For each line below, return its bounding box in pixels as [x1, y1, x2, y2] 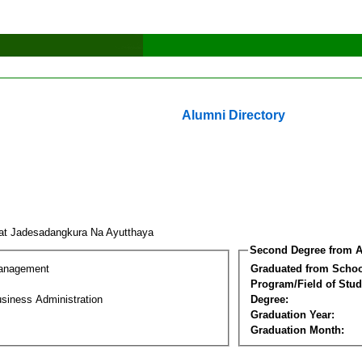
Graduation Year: [250, 308, 335, 321]
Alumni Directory [182, 108, 285, 122]
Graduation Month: [250, 323, 344, 336]
